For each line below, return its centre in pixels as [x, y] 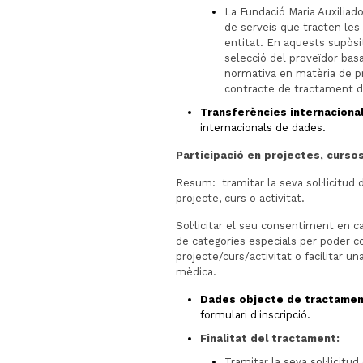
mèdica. [196, 272]
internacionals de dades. [263, 128]
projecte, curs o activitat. [240, 198]
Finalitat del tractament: [270, 338]
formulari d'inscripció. [255, 315]
